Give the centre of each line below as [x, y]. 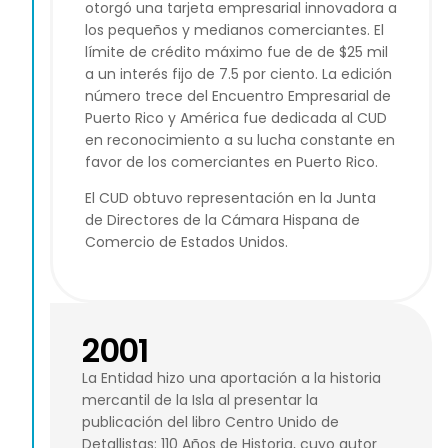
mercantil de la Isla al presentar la [200, 399]
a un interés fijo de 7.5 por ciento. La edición [238, 74]
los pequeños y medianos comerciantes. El [234, 30]
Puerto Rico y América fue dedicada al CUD [236, 118]
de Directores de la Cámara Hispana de [222, 220]
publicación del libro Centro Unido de [210, 421]
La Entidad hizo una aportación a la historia [231, 377]
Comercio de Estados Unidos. [186, 242]
